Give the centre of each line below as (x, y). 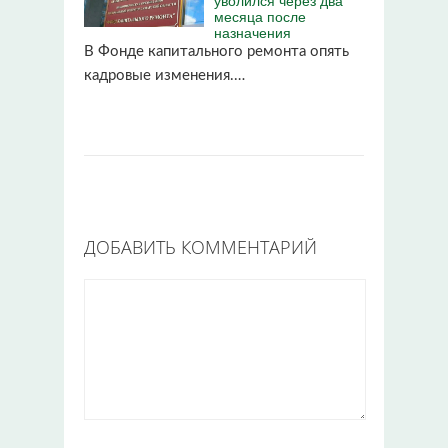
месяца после (260, 15)
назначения (252, 31)
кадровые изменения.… (164, 75)
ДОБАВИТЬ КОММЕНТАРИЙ (200, 246)
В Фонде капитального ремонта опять (216, 51)
